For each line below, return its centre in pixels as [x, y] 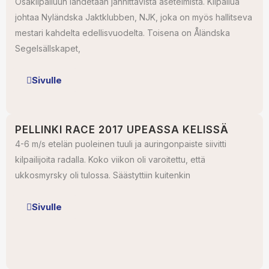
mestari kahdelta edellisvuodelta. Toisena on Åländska [122, 33]
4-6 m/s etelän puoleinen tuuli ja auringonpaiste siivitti [121, 144]
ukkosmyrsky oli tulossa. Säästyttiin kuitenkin [103, 175]
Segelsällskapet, [48, 48]
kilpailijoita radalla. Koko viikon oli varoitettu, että [110, 159]
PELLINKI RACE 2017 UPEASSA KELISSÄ [122, 130]
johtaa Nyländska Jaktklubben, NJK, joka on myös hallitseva [134, 17]
